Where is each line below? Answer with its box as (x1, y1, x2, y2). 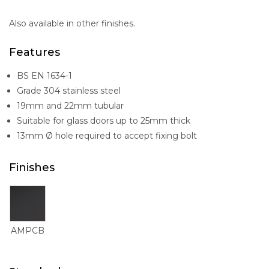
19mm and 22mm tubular (17, 100, 124, 112)
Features (9, 46, 60, 59)
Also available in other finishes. (9, 18, 135, 29)
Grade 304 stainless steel (17, 85, 121, 97)
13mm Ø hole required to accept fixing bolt (17, 130, 197, 142)
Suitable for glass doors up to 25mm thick (17, 115, 190, 127)
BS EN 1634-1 (17, 70, 72, 82)
